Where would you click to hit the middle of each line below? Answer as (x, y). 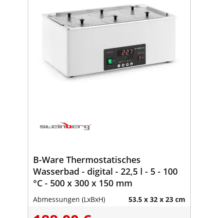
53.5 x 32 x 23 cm (157, 199)
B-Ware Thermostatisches (87, 159)
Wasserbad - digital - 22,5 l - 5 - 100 (105, 171)
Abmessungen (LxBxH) (69, 199)
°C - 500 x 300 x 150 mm (124, 183)
